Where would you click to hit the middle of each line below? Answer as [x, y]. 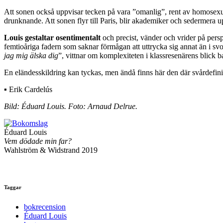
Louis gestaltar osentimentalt [52, 38]
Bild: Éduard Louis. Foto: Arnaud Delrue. [71, 107]
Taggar [13, 187]
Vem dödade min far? [38, 141]
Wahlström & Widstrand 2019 [51, 150]
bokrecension [45, 207]
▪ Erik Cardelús [28, 90]
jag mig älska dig [31, 56]
